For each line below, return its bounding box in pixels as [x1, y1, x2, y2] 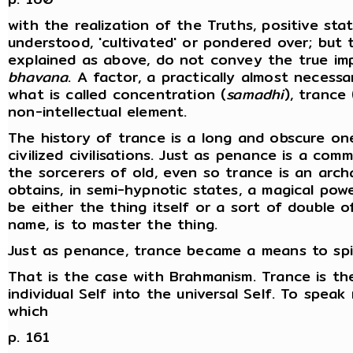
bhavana [8, 65, 69, 89]
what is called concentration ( [8, 83, 227, 106]
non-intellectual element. [8, 100, 188, 124]
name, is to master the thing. [8, 213, 218, 236]
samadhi [226, 83, 284, 106]
